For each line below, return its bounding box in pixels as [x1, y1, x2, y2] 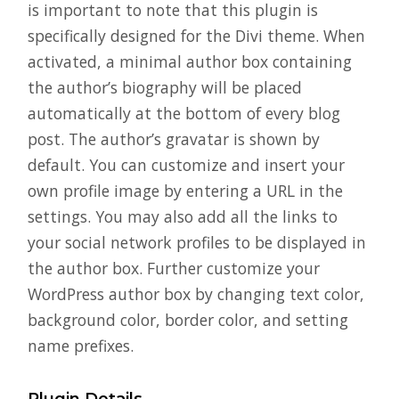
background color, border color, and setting [28, 308, 348, 330]
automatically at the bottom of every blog [28, 102, 340, 124]
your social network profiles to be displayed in [28, 231, 366, 253]
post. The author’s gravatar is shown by [28, 127, 320, 150]
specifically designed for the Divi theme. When [28, 24, 365, 46]
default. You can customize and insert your [28, 153, 345, 175]
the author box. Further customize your [28, 256, 320, 279]
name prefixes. [28, 334, 134, 356]
